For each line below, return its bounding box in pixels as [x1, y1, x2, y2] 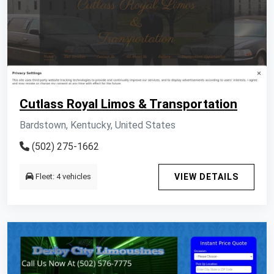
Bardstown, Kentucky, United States [20, 119, 176, 131]
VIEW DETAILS [174, 172, 239, 182]
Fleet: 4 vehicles [34, 172, 91, 181]
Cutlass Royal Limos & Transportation [20, 97, 237, 111]
